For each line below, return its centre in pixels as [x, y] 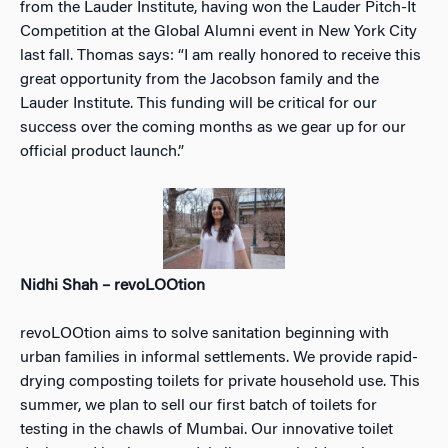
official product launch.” [102, 151]
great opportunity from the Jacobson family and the [199, 79]
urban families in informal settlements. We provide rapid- [219, 358]
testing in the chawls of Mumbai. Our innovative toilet [206, 430]
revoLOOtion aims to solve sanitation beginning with [204, 334]
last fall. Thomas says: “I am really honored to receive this [220, 55]
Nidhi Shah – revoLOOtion [112, 286]
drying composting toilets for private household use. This [220, 382]
